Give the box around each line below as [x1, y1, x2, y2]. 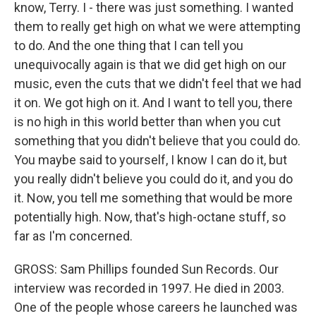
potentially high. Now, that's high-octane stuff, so [14, 209, 286, 224]
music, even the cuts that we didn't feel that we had [14, 76, 301, 91]
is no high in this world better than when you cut [14, 114, 281, 129]
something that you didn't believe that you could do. [14, 133, 300, 148]
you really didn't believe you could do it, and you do [14, 171, 293, 186]
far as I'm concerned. [14, 229, 133, 243]
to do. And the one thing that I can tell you [14, 38, 243, 53]
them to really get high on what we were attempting [14, 19, 300, 34]
